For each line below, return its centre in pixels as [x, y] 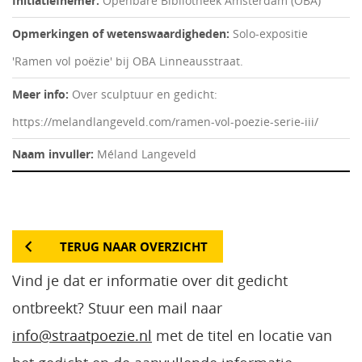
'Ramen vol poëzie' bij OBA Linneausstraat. [128, 61]
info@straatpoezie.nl [82, 336]
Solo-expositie [270, 33]
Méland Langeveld [147, 154]
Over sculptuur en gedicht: [145, 94]
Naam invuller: [55, 154]
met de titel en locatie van [242, 336]
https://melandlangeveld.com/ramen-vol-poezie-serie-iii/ [165, 121]
